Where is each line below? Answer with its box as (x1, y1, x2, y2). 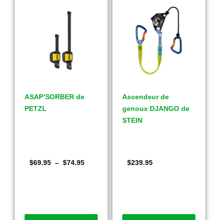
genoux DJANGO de (122, 105, 190, 113)
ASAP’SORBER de (25, 93, 84, 101)
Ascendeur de (122, 93, 169, 101)
